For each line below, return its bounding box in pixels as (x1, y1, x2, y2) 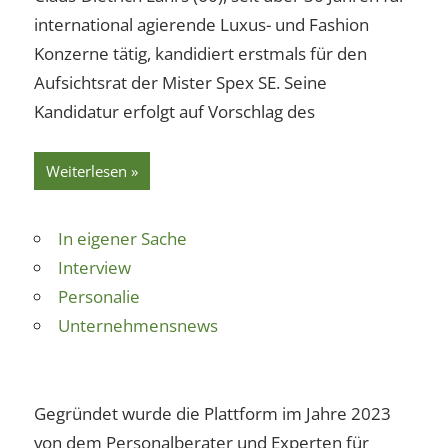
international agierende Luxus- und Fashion (34, 13, 369, 37)
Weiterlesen (46, 160, 127, 181)
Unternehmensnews (58, 313, 218, 337)
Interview (58, 255, 131, 279)
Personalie (58, 284, 140, 308)
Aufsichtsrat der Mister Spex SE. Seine (34, 71, 327, 95)
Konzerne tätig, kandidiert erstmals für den (34, 42, 367, 66)
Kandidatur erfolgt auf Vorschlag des (34, 100, 315, 124)
